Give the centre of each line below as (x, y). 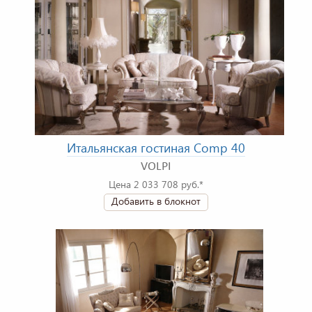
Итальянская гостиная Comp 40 (156, 148)
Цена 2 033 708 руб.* (156, 185)
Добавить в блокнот (156, 201)
